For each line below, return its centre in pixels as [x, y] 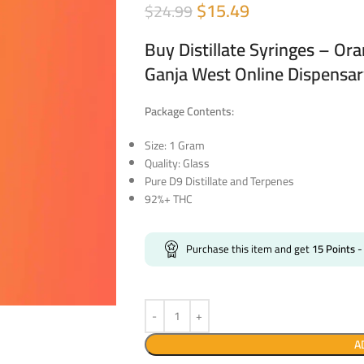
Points [339, 248]
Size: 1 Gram [174, 145]
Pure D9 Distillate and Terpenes [219, 181]
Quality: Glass [177, 163]
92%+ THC [168, 199]
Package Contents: [189, 111]
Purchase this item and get [249, 248]
